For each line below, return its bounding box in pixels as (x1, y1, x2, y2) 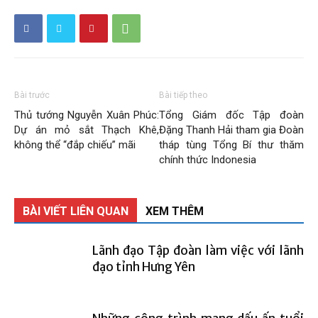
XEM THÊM (146, 204, 204, 218)
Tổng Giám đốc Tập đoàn (159, 109, 304, 121)
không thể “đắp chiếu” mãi (14, 138, 136, 151)
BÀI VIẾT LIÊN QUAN (23, 204, 128, 218)
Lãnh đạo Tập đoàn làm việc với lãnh (92, 243, 304, 258)
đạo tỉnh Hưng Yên (92, 259, 195, 275)
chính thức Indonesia (159, 153, 256, 166)
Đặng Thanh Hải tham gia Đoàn (159, 124, 304, 136)
